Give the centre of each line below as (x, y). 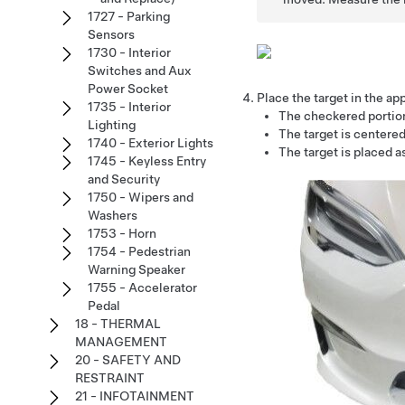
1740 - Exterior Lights (151, 143)
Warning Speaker (137, 269)
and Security (124, 179)
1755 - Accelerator (142, 287)
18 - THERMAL (118, 324)
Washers (113, 215)
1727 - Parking (129, 16)
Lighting (112, 125)
